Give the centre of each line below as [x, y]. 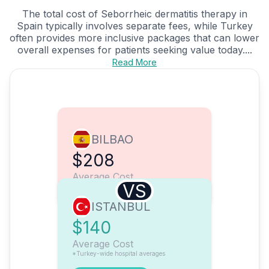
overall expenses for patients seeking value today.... [134, 50]
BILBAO [112, 140]
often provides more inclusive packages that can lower [134, 38]
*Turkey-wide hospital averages [119, 254]
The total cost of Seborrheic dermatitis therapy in [134, 14]
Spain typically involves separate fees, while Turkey [134, 26]
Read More [134, 62]
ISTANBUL [121, 207]
